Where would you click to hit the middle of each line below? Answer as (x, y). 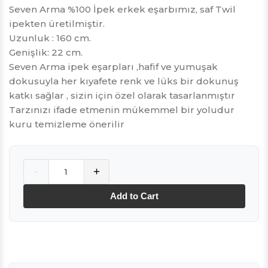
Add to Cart (134, 196)
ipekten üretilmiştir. (57, 24)
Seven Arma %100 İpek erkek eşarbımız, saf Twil (122, 10)
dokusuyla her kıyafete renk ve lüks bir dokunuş (124, 81)
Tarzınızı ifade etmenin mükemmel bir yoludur (122, 110)
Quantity (42, 166)
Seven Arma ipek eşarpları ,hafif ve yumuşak (113, 67)
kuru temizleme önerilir (67, 124)
